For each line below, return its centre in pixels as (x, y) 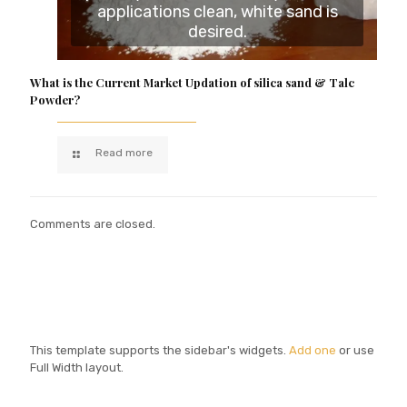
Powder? (55, 99)
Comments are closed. (93, 223)
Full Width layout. (77, 367)
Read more (124, 152)
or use (355, 350)
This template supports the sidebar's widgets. (159, 350)
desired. (217, 31)
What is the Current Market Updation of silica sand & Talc (192, 82)
